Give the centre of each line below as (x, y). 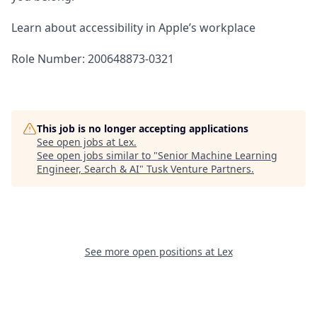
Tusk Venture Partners (199, 169)
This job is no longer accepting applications (143, 128)
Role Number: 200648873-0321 (93, 59)
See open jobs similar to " (97, 155)
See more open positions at (151, 252)
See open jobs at (77, 142)
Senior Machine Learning (218, 155)
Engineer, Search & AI (88, 169)
